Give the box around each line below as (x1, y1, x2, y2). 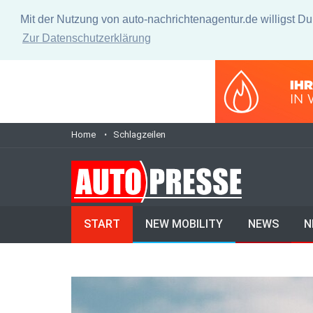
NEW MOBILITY (145, 217, 223, 231)
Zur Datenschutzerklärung (22, 32, 151, 45)
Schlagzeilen (113, 129, 166, 140)
